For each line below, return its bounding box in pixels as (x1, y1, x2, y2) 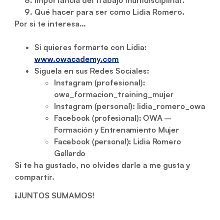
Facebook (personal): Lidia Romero (54, 136, 182, 146)
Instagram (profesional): (54, 77, 145, 87)
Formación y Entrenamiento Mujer (54, 124, 179, 135)
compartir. (15, 171, 55, 182)
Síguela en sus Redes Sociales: (34, 65, 149, 76)
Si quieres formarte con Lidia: (34, 42, 147, 52)
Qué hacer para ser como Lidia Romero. (34, 6, 185, 17)
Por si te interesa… (15, 18, 86, 28)
